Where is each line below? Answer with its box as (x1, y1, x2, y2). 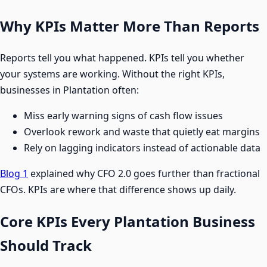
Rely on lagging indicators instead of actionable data (24, 141, 260, 155)
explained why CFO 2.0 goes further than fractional (28, 167, 260, 181)
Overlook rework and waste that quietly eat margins (24, 125, 260, 139)
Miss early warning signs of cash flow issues (24, 109, 223, 123)
